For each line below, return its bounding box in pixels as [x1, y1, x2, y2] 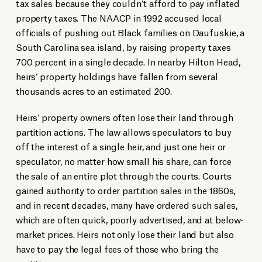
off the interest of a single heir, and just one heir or [15, 140, 226, 153]
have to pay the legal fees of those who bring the [15, 242, 219, 255]
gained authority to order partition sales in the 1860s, [15, 184, 236, 196]
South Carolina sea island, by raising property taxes [15, 40, 231, 53]
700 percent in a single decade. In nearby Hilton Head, [15, 55, 240, 68]
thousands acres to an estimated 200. [15, 84, 173, 97]
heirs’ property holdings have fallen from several [15, 70, 218, 82]
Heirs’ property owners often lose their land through [15, 111, 233, 123]
